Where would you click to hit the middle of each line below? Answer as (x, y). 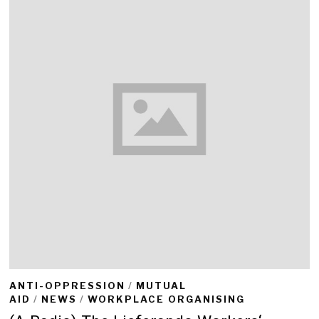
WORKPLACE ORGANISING (167, 299)
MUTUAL (162, 285)
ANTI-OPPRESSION (68, 285)
